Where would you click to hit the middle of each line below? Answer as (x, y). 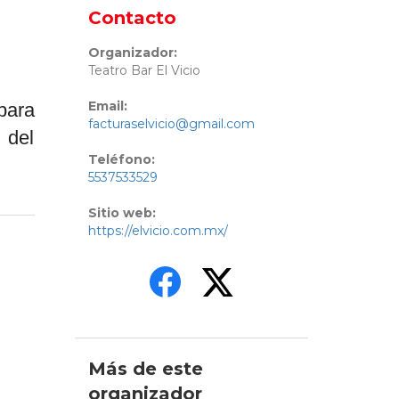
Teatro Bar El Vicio (144, 71)
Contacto (132, 18)
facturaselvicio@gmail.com (171, 124)
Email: (107, 106)
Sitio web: (122, 213)
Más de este (145, 369)
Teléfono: (121, 160)
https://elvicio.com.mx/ (158, 231)
